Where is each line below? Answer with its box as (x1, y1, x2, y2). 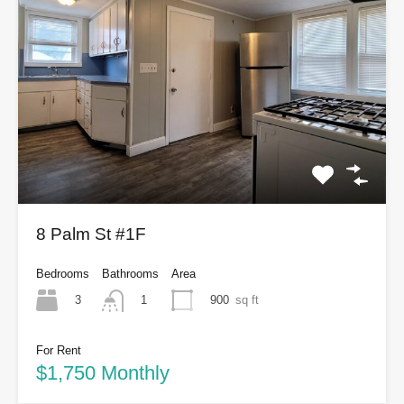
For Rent (36, 343, 81, 357)
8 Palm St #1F (36, 225, 146, 244)
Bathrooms (102, 267, 159, 281)
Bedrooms (36, 267, 89, 281)
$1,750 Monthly (36, 361, 170, 384)
